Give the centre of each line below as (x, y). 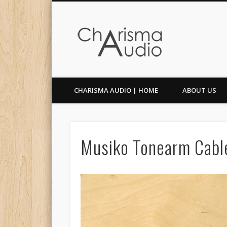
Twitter (77, 37)
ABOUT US (199, 90)
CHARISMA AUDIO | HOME (116, 90)
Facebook (60, 37)
